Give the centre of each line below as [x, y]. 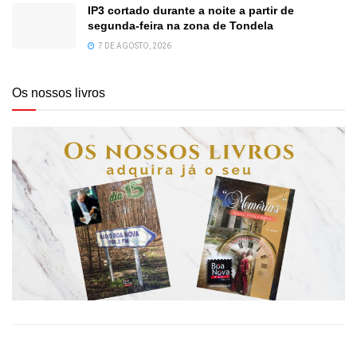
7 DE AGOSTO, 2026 [134, 45]
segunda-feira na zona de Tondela [180, 25]
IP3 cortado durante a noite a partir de [191, 10]
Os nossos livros [59, 92]
